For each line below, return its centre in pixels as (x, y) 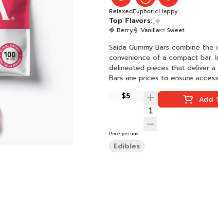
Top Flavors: (131, 21)
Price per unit (124, 134)
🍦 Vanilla (146, 30)
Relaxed (121, 11)
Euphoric (145, 11)
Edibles (127, 146)
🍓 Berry (121, 30)
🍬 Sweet (172, 30)
